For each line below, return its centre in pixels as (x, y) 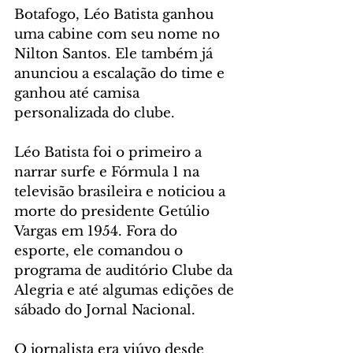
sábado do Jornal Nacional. (105, 310)
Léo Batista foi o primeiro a (110, 153)
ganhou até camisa (79, 94)
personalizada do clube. (95, 113)
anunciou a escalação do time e (121, 74)
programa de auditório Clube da (125, 271)
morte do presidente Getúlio (114, 212)
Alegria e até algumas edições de (126, 291)
